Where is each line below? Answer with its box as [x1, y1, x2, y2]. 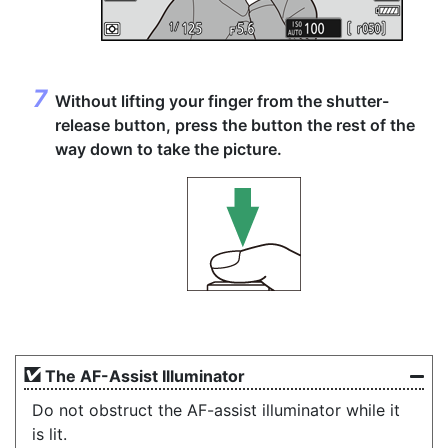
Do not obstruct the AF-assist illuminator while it [32, 400, 400, 420]
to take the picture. [133, 139, 282, 159]
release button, [55, 115, 175, 135]
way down [55, 139, 133, 159]
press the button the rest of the [175, 115, 415, 135]
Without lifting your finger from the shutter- [55, 91, 389, 111]
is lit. [32, 424, 67, 444]
